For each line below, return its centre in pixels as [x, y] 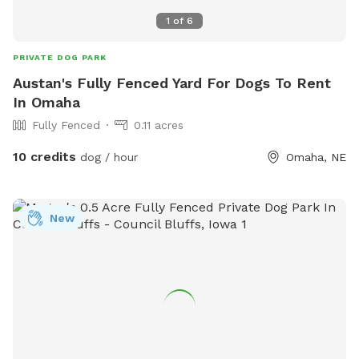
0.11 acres [159, 125]
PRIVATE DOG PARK [60, 57]
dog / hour [107, 157]
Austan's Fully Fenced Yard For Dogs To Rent [172, 83]
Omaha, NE [316, 157]
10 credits [44, 156]
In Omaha [46, 102]
